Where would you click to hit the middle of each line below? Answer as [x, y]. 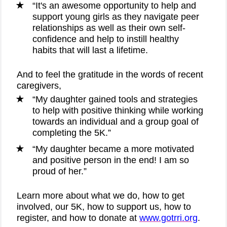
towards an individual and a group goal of [116, 122]
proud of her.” [60, 171]
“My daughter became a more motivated [113, 149]
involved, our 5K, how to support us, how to [104, 207]
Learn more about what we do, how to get [101, 196]
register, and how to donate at [78, 218]
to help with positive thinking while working [118, 110]
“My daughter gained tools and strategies [115, 99]
